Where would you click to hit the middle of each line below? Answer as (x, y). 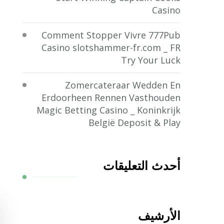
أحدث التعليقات (141, 165)
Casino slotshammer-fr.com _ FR (111, 47)
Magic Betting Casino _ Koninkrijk (108, 110)
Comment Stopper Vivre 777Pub (111, 35)
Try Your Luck (150, 60)
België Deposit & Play (134, 122)
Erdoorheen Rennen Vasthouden (111, 97)
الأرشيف (159, 215)
